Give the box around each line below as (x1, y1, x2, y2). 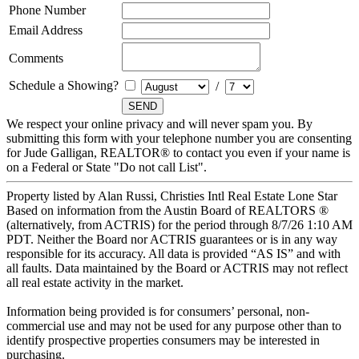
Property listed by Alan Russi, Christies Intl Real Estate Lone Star (6, 189, 337, 204)
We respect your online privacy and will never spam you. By (6, 117, 313, 131)
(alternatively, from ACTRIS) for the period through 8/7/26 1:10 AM (6, 218, 353, 232)
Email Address (9, 23, 83, 38)
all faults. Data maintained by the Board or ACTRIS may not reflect (6, 261, 348, 276)
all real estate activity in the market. (6, 276, 184, 290)
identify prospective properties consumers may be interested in (6, 333, 320, 348)
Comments (9, 51, 63, 66)
